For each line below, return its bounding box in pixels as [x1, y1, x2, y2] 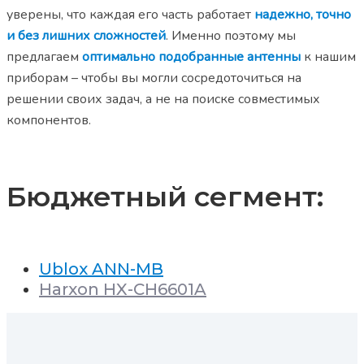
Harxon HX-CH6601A [39, 279, 206, 300]
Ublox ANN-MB [39, 259, 163, 279]
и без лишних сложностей [6, 27, 166, 45]
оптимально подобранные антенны [82, 48, 301, 67]
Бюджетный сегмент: [6, 180, 323, 214]
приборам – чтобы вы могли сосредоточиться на [6, 69, 301, 88]
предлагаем [6, 48, 82, 67]
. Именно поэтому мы [166, 27, 296, 45]
